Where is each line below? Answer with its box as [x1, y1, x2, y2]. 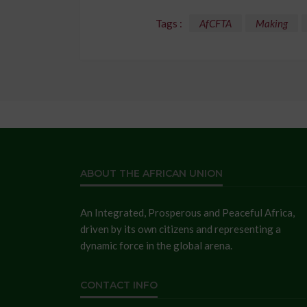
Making [256, 17, 288, 30]
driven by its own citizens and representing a [80, 223, 281, 236]
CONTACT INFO [80, 279, 158, 292]
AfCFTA [199, 17, 232, 30]
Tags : [156, 17, 182, 30]
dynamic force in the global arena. [80, 239, 232, 252]
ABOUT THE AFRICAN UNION [80, 167, 223, 180]
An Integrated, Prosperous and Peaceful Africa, [80, 206, 295, 219]
